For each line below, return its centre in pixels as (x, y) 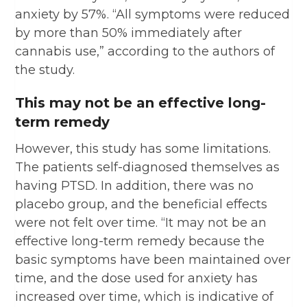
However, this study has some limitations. (143, 148)
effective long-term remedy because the (140, 241)
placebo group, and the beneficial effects (142, 204)
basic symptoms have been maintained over (153, 259)
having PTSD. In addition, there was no (135, 185)
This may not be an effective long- (141, 102)
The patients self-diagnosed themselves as (148, 167)
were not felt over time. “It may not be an (141, 222)
